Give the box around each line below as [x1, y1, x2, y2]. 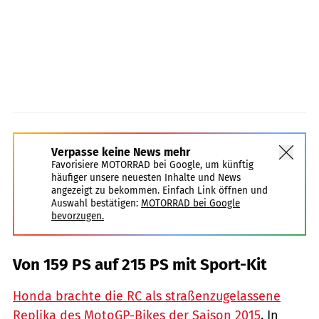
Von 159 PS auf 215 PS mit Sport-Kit [13, 254, 267, 274]
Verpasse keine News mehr [51, 145, 190, 159]
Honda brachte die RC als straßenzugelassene [13, 288, 281, 304]
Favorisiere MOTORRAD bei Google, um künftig [51, 158, 253, 171]
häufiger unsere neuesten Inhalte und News [51, 171, 241, 184]
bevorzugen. [51, 209, 104, 222]
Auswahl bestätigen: [51, 197, 138, 209]
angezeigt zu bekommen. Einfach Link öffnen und [51, 184, 268, 197]
